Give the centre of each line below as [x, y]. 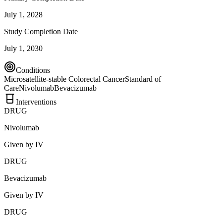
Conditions [33, 70]
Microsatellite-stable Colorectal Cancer [64, 79]
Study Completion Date [41, 31]
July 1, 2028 [23, 14]
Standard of [143, 79]
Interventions [36, 102]
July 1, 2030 [23, 48]
